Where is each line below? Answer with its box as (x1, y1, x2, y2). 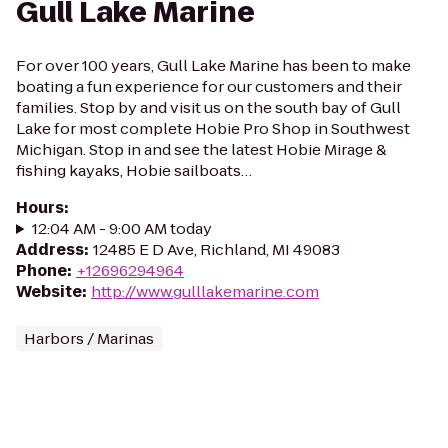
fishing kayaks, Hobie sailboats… (16, 160, 252, 181)
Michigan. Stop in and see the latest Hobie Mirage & (16, 139, 387, 160)
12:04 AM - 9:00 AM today (31, 218, 212, 239)
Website (16, 281, 82, 302)
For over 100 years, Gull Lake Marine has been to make (16, 55, 411, 76)
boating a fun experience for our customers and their (16, 76, 402, 97)
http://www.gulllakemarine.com (91, 281, 319, 302)
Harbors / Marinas (24, 328, 154, 349)
